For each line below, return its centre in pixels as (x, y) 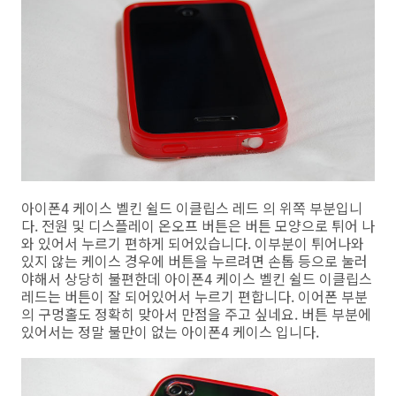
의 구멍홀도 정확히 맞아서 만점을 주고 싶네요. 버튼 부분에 (196, 313)
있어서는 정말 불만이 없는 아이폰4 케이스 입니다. (170, 331)
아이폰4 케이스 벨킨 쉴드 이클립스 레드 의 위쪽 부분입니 (192, 207)
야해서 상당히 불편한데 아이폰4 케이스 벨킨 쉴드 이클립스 (197, 278)
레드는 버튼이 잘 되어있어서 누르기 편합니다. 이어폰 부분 (194, 296)
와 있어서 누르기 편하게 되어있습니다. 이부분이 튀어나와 (193, 243)
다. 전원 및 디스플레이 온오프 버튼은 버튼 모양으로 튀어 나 (198, 225)
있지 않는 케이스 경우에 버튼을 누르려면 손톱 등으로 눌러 (194, 260)
